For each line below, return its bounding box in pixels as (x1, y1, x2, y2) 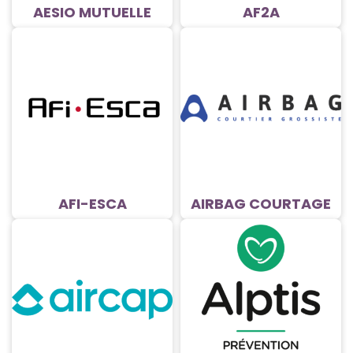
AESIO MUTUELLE (33, 2, 151, 23)
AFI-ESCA (58, 194, 127, 214)
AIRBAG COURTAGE (191, 194, 331, 214)
